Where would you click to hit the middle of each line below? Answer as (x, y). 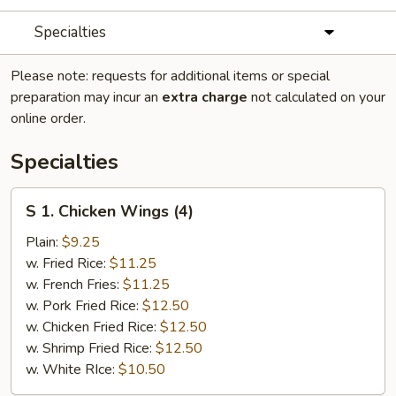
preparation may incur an (86, 97)
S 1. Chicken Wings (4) (110, 211)
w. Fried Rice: (68, 263)
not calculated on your (316, 97)
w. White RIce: (72, 369)
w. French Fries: (74, 285)
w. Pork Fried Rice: (84, 306)
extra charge (205, 97)
